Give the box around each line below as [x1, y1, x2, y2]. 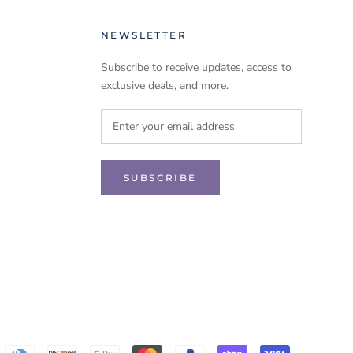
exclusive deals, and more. [101, 78, 229, 94]
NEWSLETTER [101, 29, 187, 42]
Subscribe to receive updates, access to [101, 60, 292, 76]
